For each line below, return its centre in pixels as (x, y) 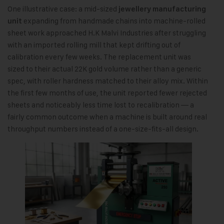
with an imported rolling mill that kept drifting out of (94, 44)
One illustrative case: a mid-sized (63, 8)
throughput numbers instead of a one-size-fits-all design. (103, 128)
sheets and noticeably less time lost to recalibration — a (101, 104)
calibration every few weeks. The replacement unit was (99, 56)
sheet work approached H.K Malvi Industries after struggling (107, 32)
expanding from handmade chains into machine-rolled (114, 20)
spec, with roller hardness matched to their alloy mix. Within (108, 80)
